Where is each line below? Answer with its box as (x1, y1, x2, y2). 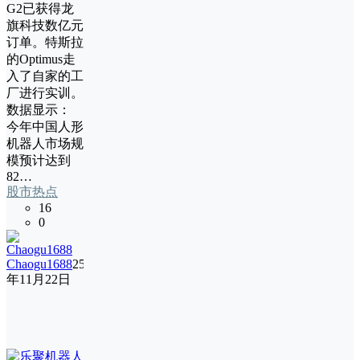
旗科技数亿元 (6, 18, 84, 32)
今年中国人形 (6, 119, 84, 133)
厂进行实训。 (6, 85, 84, 100)
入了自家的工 (6, 68, 84, 83)
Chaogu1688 (6, 256, 72, 271)
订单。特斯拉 (6, 35, 84, 49)
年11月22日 (6, 272, 71, 286)
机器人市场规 (6, 136, 84, 150)
